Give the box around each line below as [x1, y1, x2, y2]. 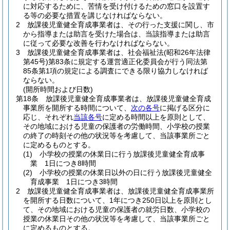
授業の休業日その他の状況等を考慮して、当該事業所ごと [23, 215, 210, 223]
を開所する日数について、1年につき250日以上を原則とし [23, 196, 212, 204]
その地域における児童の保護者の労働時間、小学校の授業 [23, 122, 210, 130]
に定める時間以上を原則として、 [102, 113, 210, 121]
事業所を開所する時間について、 [23, 104, 131, 112]
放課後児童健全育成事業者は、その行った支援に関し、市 [27, 21, 214, 29]
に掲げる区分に [160, 104, 210, 112]
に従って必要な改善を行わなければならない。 [23, 39, 174, 47]
